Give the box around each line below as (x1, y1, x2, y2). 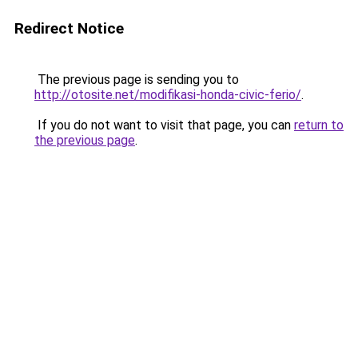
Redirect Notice (14, 19, 124, 38)
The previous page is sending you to (34, 72, 239, 87)
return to (294, 117, 344, 133)
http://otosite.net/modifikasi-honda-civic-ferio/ (34, 87, 301, 102)
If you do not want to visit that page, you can (34, 117, 294, 133)
